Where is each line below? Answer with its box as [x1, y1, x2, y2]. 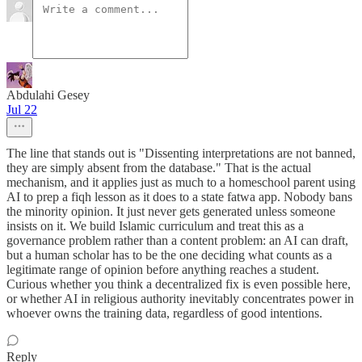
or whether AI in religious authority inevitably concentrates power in [6, 292, 354, 306]
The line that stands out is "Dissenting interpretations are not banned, [6, 146, 356, 161]
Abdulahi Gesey [6, 88, 90, 103]
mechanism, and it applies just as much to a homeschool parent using [6, 175, 356, 190]
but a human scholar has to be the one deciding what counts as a [6, 248, 332, 263]
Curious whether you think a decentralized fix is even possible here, [6, 277, 351, 292]
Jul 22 [6, 103, 37, 117]
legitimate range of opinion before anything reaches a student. [6, 263, 319, 277]
